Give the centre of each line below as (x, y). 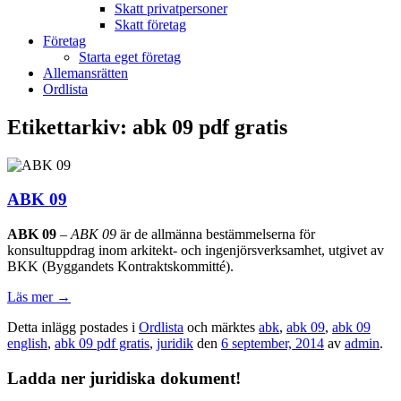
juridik (175, 344)
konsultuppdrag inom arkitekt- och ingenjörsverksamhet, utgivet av (196, 251)
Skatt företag (150, 24)
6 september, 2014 (273, 344)
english (27, 344)
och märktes (221, 328)
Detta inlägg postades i (73, 328)
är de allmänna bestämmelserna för (216, 235)
